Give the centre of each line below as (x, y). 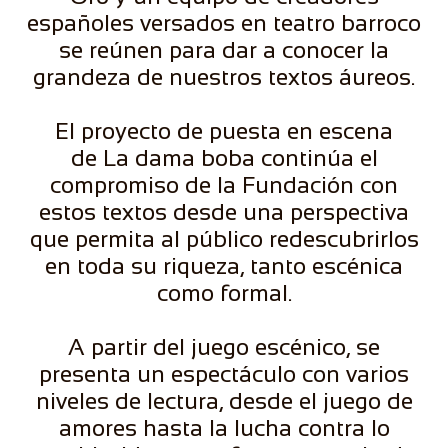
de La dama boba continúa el (224, 158)
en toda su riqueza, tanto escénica (224, 266)
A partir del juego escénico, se (224, 347)
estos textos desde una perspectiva (224, 212)
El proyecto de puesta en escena (224, 131)
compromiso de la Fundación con (224, 185)
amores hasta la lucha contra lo (224, 428)
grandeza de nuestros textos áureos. (224, 77)
